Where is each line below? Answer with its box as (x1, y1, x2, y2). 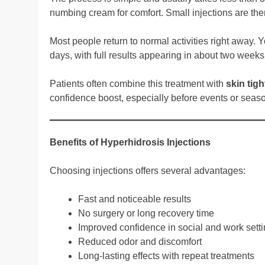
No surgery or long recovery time (78, 208, 214, 218)
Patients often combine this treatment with (50, 78, 226, 89)
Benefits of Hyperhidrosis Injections (50, 137, 211, 147)
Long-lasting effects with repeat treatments (78, 250, 254, 261)
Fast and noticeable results (78, 193, 191, 204)
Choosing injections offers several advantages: (50, 165, 245, 176)
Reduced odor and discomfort (78, 236, 202, 247)
